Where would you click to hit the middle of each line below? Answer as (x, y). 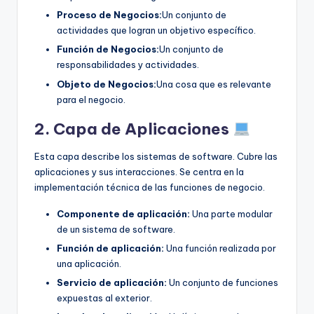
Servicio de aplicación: (112, 282)
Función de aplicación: (110, 248)
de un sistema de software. (116, 229)
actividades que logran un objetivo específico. (156, 30)
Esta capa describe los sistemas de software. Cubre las (156, 156)
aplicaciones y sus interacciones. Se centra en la (139, 171)
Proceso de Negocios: (109, 15)
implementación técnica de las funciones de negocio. (150, 187)
